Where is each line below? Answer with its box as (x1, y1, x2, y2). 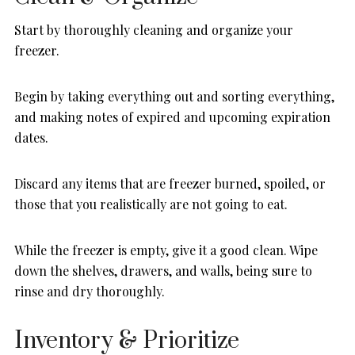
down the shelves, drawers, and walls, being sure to (14, 262, 312, 280)
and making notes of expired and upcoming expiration (14, 109, 330, 126)
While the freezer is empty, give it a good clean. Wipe (14, 242, 318, 259)
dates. (14, 129, 48, 147)
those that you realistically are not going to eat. (14, 196, 288, 213)
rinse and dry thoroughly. (14, 283, 165, 300)
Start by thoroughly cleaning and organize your (14, 21, 293, 39)
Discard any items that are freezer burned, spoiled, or (14, 175, 326, 193)
